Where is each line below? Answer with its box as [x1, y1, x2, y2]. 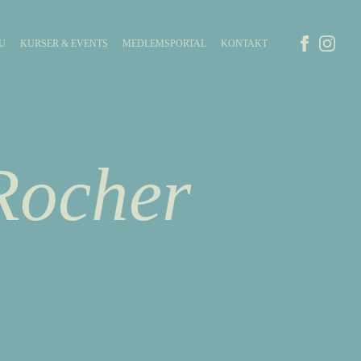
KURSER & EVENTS [20, 38, 108, 49]
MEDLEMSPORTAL [122, 38, 206, 49]
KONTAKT [221, 38, 268, 49]
